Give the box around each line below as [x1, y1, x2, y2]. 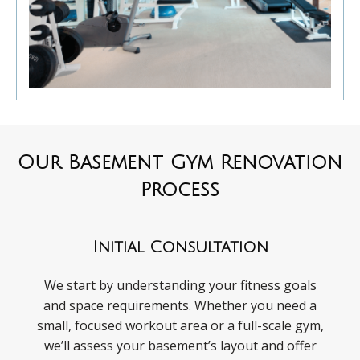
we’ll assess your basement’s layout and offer [43, 337, 317, 355]
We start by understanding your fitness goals [43, 276, 317, 295]
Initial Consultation [92, 239, 268, 257]
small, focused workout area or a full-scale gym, [36, 317, 324, 335]
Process [141, 179, 219, 201]
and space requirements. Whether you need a [43, 297, 317, 315]
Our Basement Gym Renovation [18, 152, 342, 174]
